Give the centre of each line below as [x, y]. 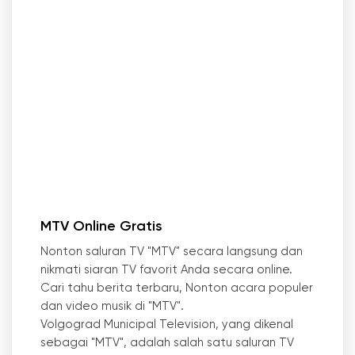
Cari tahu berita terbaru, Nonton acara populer [177, 288]
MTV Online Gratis [101, 227]
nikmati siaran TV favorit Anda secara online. [166, 270]
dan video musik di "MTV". [112, 306]
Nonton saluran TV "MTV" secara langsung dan [172, 252]
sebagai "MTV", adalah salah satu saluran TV [167, 343]
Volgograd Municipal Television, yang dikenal [167, 324]
